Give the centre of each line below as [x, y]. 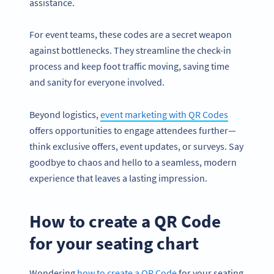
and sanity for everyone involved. [98, 82]
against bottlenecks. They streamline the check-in [130, 50]
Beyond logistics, [65, 115]
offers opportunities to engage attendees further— [133, 131]
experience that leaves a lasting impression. [119, 178]
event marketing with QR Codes [164, 115]
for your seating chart [114, 243]
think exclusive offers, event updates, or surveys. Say [136, 146]
